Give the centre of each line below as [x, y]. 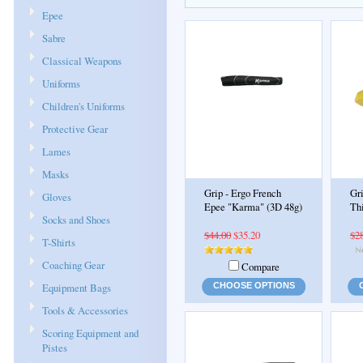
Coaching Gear [73, 265]
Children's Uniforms [83, 106]
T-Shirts [59, 242]
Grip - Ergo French [243, 193]
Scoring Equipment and [90, 333]
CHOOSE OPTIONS [254, 285]
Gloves [57, 197]
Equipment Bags [77, 288]
